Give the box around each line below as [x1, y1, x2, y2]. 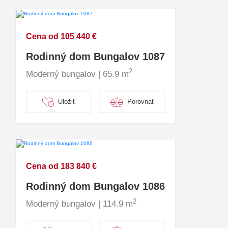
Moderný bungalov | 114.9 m [26, 199, 133, 209]
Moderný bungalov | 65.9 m [26, 69, 129, 79]
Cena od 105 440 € [26, 32, 97, 41]
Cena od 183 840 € [26, 162, 97, 171]
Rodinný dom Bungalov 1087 [26, 50, 165, 62]
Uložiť [58, 98, 75, 106]
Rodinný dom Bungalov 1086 [26, 181, 165, 192]
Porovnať [127, 98, 154, 106]
